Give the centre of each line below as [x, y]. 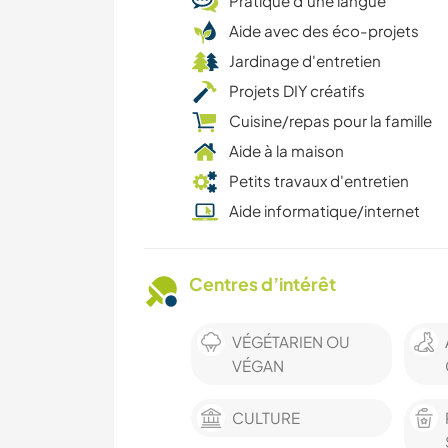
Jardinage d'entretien [305, 61]
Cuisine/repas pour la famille [330, 121]
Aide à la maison [286, 151]
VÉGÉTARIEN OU [291, 342]
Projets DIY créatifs [297, 91]
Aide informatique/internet [324, 211]
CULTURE [266, 418]
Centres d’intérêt [262, 284]
